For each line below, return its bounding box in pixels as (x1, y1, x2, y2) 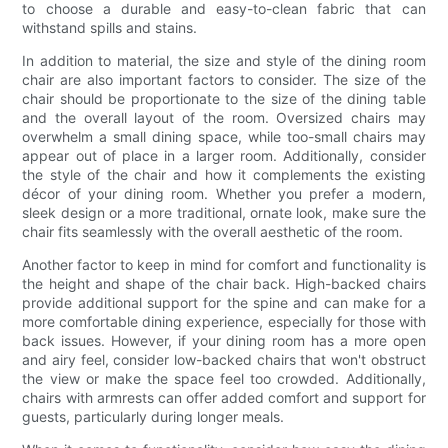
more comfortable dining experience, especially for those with (22, 313, 426, 331)
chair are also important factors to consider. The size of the (22, 71, 426, 89)
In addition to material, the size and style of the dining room (22, 52, 426, 70)
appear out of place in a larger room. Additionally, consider (22, 147, 426, 165)
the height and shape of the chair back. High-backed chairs (22, 275, 426, 293)
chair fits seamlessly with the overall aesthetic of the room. (22, 223, 404, 241)
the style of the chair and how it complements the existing (22, 166, 426, 184)
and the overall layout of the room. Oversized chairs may (22, 109, 426, 127)
